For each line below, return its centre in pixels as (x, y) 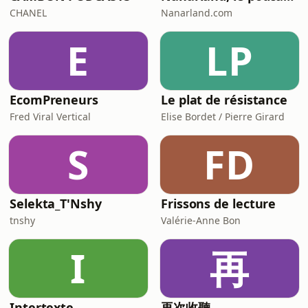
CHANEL (28, 13)
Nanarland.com (197, 13)
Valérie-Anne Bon (201, 220)
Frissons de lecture (219, 203)
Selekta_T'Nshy (56, 203)
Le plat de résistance (224, 100)
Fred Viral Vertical (50, 117)
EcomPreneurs (54, 100)
